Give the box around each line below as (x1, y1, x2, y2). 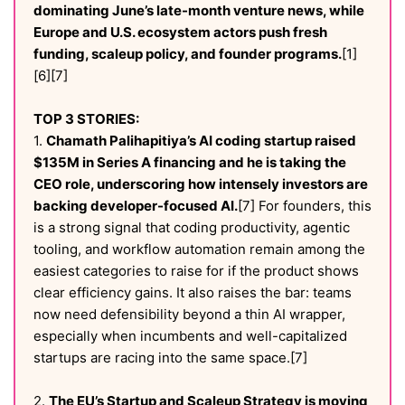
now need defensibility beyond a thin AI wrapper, (33, 306, 345, 323)
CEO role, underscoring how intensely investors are (33, 175, 368, 193)
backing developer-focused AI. (33, 197, 238, 214)
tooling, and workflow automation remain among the (33, 240, 365, 258)
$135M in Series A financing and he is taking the (33, 154, 346, 171)
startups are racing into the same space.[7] (33, 349, 307, 366)
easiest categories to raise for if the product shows (33, 262, 359, 279)
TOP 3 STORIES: (33, 110, 139, 127)
